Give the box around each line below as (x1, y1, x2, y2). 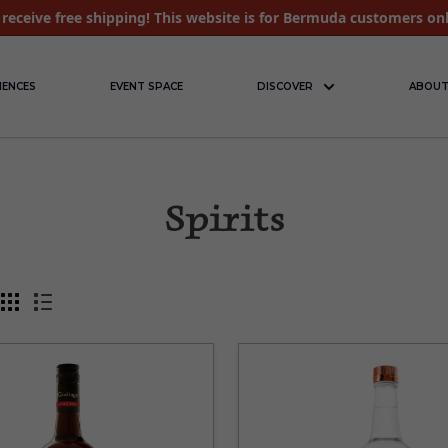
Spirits (163, 203, 285, 240)
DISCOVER (257, 79, 314, 93)
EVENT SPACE (110, 79, 184, 93)
